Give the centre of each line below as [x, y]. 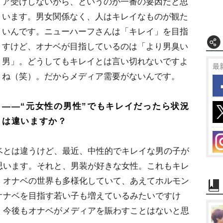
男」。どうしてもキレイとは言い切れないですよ [95, 62]
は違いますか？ [35, 121]
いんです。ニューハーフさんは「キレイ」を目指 [95, 32]
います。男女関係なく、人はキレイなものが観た [95, 17]
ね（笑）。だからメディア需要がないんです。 [91, 77]
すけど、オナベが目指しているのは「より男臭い [95, 47]
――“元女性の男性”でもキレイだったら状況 [96, 107]
